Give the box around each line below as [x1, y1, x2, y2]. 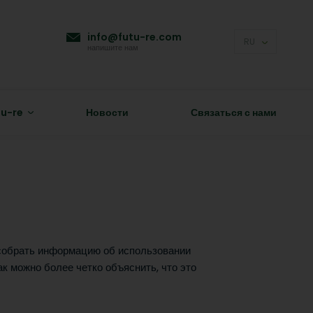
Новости [85, 105, 129, 119]
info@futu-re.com [87, 30, 182, 44]
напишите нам [87, 42, 138, 53]
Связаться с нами [191, 105, 277, 119]
